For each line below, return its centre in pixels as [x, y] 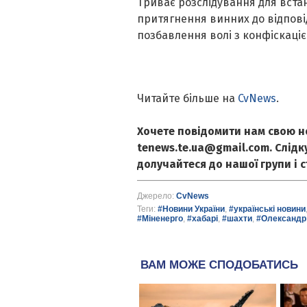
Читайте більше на [187, 99]
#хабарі [202, 219]
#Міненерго [160, 219]
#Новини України [191, 209]
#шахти [237, 219]
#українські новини [267, 209]
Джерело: [156, 196]
